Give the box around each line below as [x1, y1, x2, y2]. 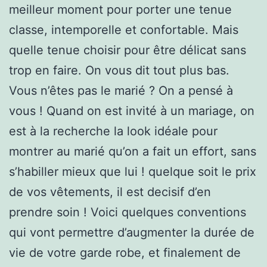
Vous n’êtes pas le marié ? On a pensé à [9, 83, 233, 98]
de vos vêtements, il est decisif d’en [9, 184, 211, 199]
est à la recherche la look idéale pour [9, 123, 218, 138]
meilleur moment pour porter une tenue [9, 2, 232, 17]
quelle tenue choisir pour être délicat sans [9, 42, 246, 57]
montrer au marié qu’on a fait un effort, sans [9, 144, 256, 159]
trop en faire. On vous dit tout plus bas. [9, 63, 229, 77]
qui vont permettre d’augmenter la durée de [9, 225, 254, 240]
